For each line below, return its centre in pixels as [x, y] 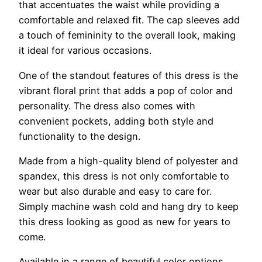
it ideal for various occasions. [85, 51]
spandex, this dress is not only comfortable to [124, 176]
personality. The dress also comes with [107, 106]
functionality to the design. [80, 136]
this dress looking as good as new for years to [125, 221]
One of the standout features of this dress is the [128, 75]
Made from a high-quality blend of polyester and [128, 161]
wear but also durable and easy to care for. [115, 191]
